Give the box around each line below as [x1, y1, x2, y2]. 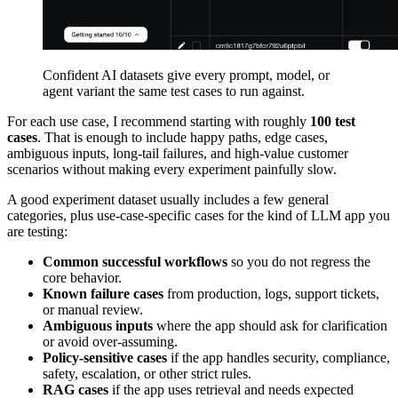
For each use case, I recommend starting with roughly [7, 114, 310, 130]
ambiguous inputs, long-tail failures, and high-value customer [7, 146, 348, 162]
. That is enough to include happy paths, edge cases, [37, 130, 328, 146]
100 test [310, 114, 355, 130]
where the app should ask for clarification [153, 318, 387, 334]
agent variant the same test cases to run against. [43, 84, 305, 99]
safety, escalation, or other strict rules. [43, 366, 251, 382]
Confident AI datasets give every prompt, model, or [43, 68, 330, 84]
